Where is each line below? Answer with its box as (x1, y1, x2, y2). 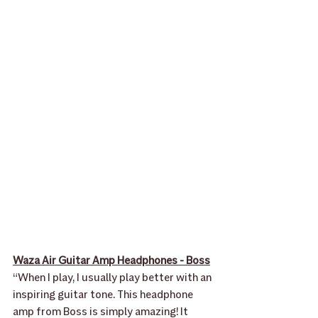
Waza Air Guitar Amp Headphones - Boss (13, 253, 210, 268)
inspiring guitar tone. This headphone (13, 287, 195, 302)
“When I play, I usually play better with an (13, 270, 214, 285)
